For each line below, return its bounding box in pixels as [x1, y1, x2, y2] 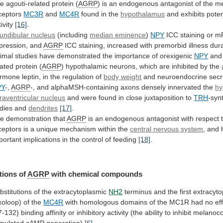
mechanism [60, 125, 97, 133]
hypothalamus [120, 10, 165, 18]
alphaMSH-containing [51, 83, 119, 92]
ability [145, 208, 163, 217]
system [181, 125, 204, 133]
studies [15, 52, 38, 60]
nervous [153, 125, 179, 133]
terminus [124, 187, 152, 196]
